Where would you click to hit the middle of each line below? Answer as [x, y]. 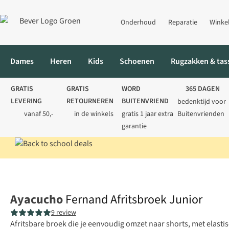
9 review [64, 213]
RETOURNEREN [90, 101]
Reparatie [183, 22]
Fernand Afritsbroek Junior [134, 200]
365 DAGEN [203, 89]
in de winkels [94, 114]
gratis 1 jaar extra [147, 114]
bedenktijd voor [201, 102]
